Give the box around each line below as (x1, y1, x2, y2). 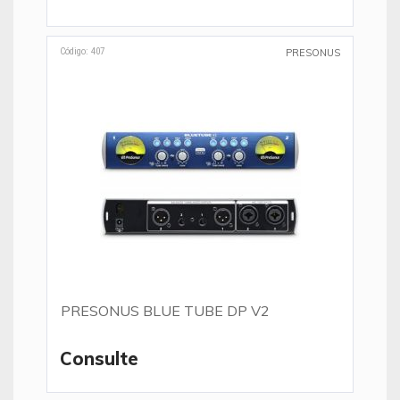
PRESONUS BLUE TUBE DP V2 (61, 302, 270, 320)
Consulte (60, 347, 138, 370)
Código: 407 (60, 46, 104, 57)
